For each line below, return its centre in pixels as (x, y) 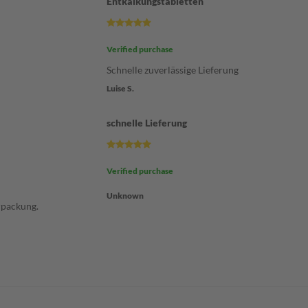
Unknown (125, 196)
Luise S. (120, 88)
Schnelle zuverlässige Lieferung (172, 70)
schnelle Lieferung (146, 123)
